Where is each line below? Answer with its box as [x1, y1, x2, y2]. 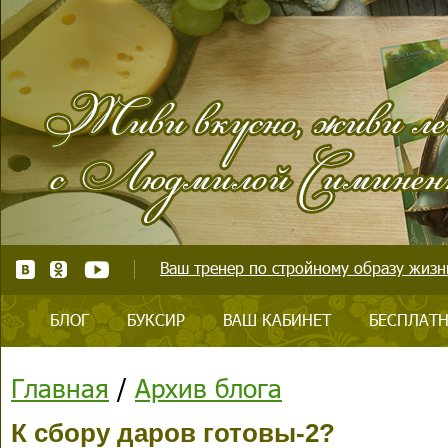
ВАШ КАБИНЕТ [223, 309, 331, 330]
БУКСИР [127, 309, 185, 330]
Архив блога [135, 371, 282, 404]
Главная [11, 371, 109, 404]
